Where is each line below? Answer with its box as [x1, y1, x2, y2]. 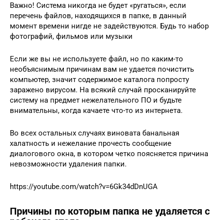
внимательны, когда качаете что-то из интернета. [10, 106, 183, 115]
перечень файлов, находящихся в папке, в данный [10, 11, 187, 20]
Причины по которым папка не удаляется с [10, 206, 210, 217]
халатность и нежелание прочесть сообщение [10, 138, 171, 148]
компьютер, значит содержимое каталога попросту [10, 75, 189, 84]
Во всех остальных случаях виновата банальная [10, 128, 179, 137]
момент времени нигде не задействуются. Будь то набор [10, 21, 209, 30]
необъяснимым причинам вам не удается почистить [10, 64, 194, 74]
